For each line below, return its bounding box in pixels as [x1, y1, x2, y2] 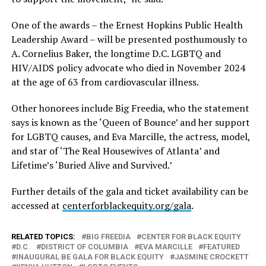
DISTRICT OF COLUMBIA [40, 242, 128, 251]
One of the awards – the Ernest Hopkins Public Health [11, 18, 243, 31]
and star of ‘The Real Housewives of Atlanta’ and [11, 144, 220, 157]
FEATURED [202, 242, 240, 251]
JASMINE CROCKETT [174, 252, 249, 261]
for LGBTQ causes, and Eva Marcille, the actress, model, [11, 129, 250, 143]
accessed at [11, 198, 62, 212]
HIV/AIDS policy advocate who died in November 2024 [11, 61, 245, 74]
